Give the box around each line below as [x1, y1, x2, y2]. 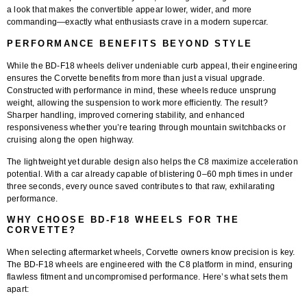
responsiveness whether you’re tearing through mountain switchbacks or [7, 122, 286, 132]
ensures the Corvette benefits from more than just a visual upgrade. [7, 73, 265, 83]
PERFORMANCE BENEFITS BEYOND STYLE [7, 38, 253, 49]
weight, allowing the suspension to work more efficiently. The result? [7, 97, 268, 108]
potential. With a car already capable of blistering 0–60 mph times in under [7, 169, 293, 179]
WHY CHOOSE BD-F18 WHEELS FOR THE [7, 214, 239, 225]
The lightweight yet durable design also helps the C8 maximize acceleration [7, 156, 298, 167]
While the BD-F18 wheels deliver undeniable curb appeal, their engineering [7, 60, 298, 71]
